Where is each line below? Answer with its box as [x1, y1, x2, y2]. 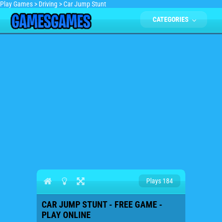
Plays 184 [146, 177, 173, 185]
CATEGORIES [153, 15, 190, 23]
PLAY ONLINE [42, 210, 91, 220]
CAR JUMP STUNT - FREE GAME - [42, 199, 163, 210]
